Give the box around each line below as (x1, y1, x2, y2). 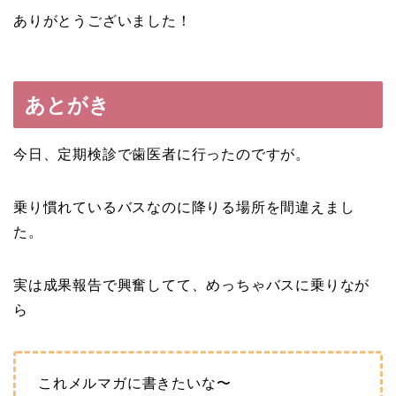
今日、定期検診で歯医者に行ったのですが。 (13, 146, 310, 162)
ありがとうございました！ (13, 12, 192, 28)
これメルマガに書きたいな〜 (38, 375, 232, 391)
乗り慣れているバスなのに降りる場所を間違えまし (13, 199, 355, 215)
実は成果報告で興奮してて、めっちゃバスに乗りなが (13, 277, 370, 293)
